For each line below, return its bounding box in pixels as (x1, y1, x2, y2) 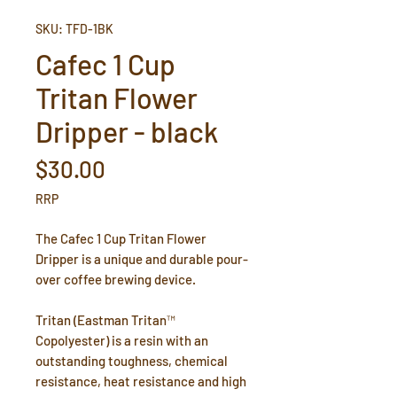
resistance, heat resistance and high (35, 373, 246, 389)
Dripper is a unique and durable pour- (35, 251, 248, 267)
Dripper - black (35, 114, 218, 148)
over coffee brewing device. (35, 271, 198, 287)
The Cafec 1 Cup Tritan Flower (35, 230, 206, 246)
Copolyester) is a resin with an (35, 332, 208, 348)
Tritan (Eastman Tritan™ (35, 312, 175, 328)
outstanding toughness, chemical (35, 353, 228, 369)
